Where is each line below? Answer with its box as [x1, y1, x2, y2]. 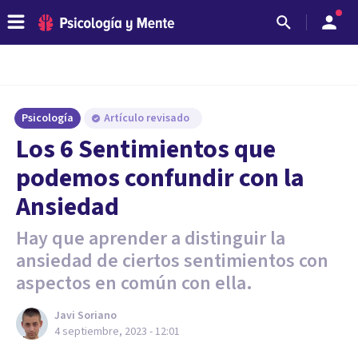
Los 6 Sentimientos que [16, 131, 276, 168]
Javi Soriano [54, 308, 117, 324]
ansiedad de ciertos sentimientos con [16, 247, 328, 275]
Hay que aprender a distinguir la [16, 225, 285, 253]
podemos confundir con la [16, 160, 304, 197]
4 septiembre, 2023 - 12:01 [54, 324, 180, 340]
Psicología [22, 110, 74, 126]
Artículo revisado [104, 110, 192, 126]
